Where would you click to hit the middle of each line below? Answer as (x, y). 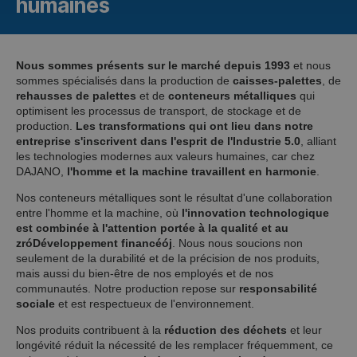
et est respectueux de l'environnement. (155, 303)
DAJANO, (41, 171)
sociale (35, 303)
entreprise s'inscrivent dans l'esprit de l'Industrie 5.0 (158, 141)
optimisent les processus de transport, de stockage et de (159, 110)
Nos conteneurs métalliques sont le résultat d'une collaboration (174, 197)
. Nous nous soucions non (237, 243)
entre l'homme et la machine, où (99, 212)
